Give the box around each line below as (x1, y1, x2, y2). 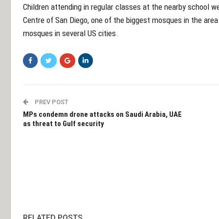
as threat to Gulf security (23, 119, 104, 128)
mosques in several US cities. (23, 28, 118, 38)
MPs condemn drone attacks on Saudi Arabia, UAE (23, 109, 182, 119)
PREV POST (33, 98, 68, 106)
